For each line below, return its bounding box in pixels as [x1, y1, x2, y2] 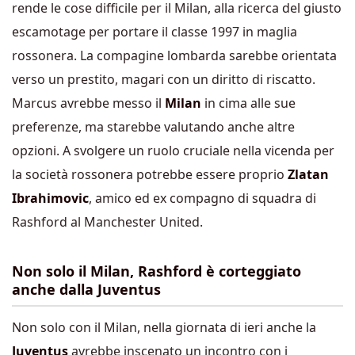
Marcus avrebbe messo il [12, 94, 165, 112]
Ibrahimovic [12, 189, 89, 207]
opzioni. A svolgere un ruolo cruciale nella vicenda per [12, 141, 334, 159]
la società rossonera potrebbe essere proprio [12, 165, 288, 183]
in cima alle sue [201, 94, 296, 112]
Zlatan [288, 165, 329, 183]
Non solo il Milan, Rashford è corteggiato [12, 261, 301, 281]
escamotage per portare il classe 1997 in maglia [12, 22, 297, 40]
